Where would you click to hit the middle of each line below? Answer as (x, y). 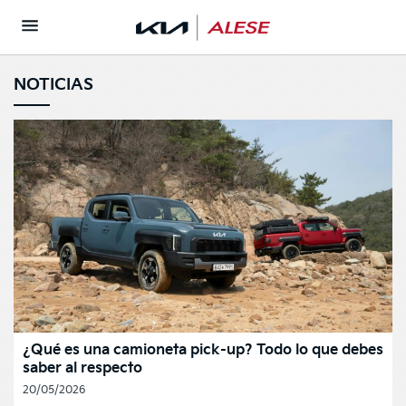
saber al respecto (82, 369)
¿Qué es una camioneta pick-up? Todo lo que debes (203, 351)
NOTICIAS (53, 85)
